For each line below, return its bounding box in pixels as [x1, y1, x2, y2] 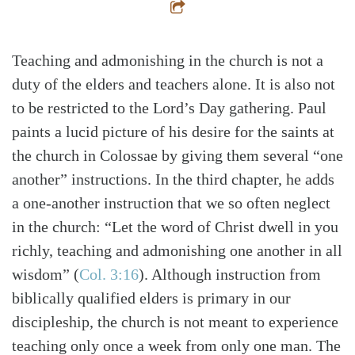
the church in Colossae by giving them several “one [12, 146, 343, 164]
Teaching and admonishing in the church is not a [12, 51, 323, 69]
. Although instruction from [144, 265, 321, 283]
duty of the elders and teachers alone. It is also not [12, 74, 335, 93]
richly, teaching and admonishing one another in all [12, 241, 342, 259]
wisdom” [12, 265, 74, 283]
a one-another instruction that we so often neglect [12, 193, 330, 212]
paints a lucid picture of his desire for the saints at [12, 122, 334, 140]
